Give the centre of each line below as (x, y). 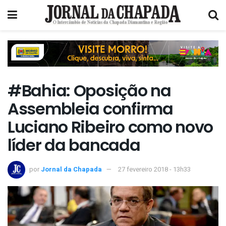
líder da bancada (74, 145)
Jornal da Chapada (71, 169)
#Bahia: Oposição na (89, 91)
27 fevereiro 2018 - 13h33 (154, 169)
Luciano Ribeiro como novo (110, 127)
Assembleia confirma (90, 109)
